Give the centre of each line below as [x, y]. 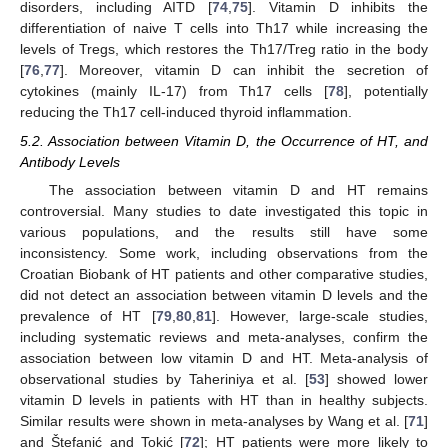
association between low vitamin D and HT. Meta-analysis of [224, 357]
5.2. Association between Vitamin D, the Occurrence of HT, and [224, 140]
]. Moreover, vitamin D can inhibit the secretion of [244, 70]
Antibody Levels [70, 161]
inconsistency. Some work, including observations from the [224, 252]
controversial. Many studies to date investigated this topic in [224, 210]
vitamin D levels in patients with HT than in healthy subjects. [224, 399]
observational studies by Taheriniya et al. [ [164, 378]
